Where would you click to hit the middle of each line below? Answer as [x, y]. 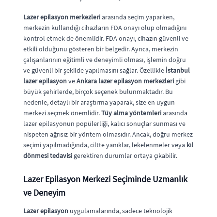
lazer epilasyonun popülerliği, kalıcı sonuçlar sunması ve [104, 123]
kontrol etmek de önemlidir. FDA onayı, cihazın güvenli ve [106, 38]
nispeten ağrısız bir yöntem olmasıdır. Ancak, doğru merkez [108, 134]
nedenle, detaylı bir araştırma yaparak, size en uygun [99, 102]
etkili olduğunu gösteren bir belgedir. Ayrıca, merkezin [101, 49]
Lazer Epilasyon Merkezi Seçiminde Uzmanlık [105, 179]
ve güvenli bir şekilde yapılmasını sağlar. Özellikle [94, 70]
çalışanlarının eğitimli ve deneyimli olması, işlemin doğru [105, 59]
